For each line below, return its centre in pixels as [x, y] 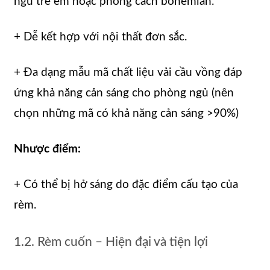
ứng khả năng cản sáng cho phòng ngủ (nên [124, 93]
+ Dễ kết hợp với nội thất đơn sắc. [100, 37]
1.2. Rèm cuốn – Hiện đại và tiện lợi [111, 242]
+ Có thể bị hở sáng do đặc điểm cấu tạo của [126, 185]
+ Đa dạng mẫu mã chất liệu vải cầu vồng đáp [128, 73]
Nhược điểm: [47, 149]
